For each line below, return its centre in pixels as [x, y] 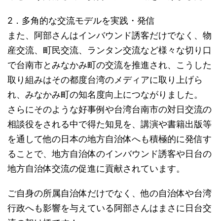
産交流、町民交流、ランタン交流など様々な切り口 [110, 50]
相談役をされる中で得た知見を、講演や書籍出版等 [110, 124]
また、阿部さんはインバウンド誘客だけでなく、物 [110, 35]
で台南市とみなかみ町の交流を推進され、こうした [110, 65]
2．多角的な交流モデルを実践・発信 [81, 20]
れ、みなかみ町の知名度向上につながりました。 [105, 94]
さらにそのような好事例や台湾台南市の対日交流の [110, 109]
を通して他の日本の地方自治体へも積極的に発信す [110, 139]
